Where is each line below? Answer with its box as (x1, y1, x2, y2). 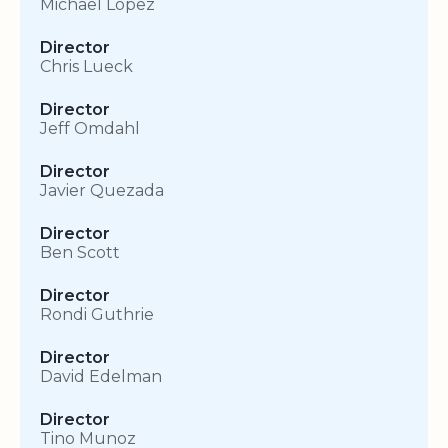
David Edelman (40, 367, 162, 387)
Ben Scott (40, 243, 120, 263)
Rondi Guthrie (40, 305, 154, 325)
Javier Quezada (40, 181, 164, 201)
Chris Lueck (40, 57, 133, 77)
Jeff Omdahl (40, 119, 140, 139)
